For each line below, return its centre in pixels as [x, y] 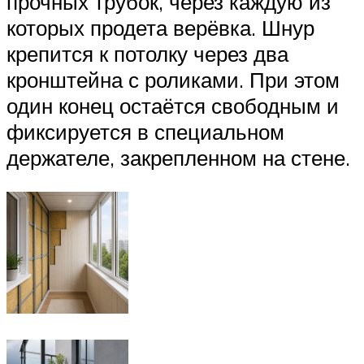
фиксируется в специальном [145, 132]
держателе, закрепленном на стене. [178, 158]
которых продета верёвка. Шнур [160, 28]
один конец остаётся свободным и [173, 106]
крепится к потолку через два [147, 54]
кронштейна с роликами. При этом [173, 80]
